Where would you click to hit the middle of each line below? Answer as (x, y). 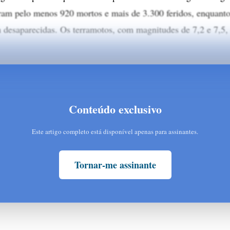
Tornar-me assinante (115, 165)
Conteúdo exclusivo (115, 109)
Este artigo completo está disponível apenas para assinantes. (115, 131)
